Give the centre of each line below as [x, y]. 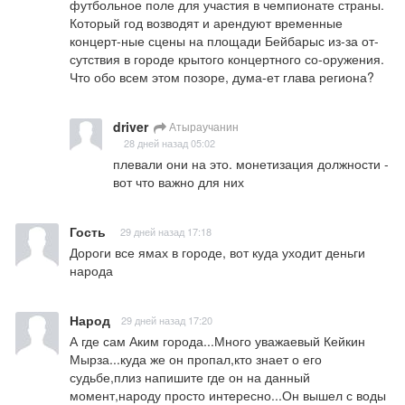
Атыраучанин [202, 127]
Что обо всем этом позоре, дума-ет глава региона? [222, 77]
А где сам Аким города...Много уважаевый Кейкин [217, 341]
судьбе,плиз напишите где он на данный [190, 377]
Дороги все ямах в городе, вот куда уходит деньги [217, 253]
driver [131, 127]
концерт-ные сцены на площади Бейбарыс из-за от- [224, 41]
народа [91, 271]
